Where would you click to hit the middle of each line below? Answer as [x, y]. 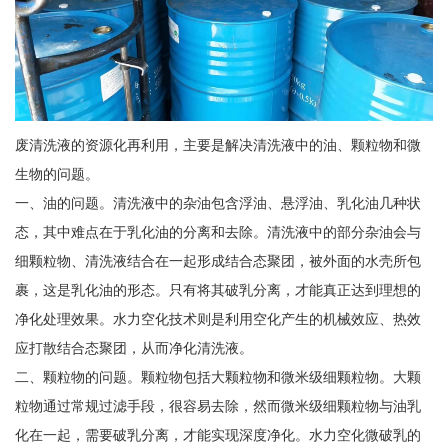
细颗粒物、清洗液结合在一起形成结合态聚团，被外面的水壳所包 [217, 261]
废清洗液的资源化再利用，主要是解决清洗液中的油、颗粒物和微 [217, 145]
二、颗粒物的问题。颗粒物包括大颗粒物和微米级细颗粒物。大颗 [217, 377]
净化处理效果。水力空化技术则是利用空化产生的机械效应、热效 [217, 319]
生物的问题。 [56, 174]
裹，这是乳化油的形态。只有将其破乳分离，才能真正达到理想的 [217, 290]
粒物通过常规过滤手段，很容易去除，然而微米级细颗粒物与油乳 [217, 406]
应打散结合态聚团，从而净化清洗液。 [133, 348]
